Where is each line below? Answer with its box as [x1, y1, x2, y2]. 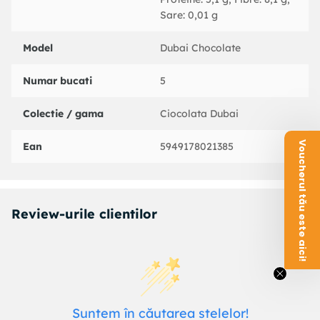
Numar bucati [23, 74, 92, 88]
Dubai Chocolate [160, 41, 241, 55]
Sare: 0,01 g [160, 9, 218, 22]
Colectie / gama [23, 107, 104, 121]
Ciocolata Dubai [160, 107, 239, 121]
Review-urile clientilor [11, 206, 157, 223]
